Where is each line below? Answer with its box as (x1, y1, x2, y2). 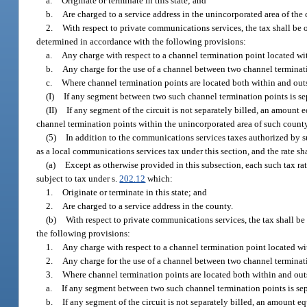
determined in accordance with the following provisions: (36, 36, 247, 47)
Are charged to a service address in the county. (62, 200, 234, 211)
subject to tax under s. (36, 173, 120, 184)
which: (145, 173, 173, 184)
